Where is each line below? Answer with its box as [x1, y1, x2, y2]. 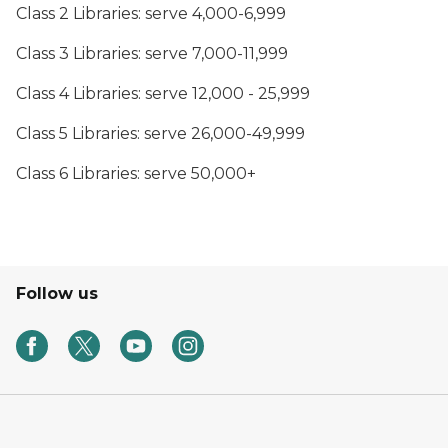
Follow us [16, 284, 98, 303]
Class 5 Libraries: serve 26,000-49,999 [16, 124, 305, 143]
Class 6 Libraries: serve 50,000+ [16, 164, 256, 183]
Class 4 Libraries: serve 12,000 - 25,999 [16, 84, 310, 103]
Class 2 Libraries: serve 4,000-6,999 [16, 4, 286, 23]
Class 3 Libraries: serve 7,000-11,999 [16, 44, 288, 63]
